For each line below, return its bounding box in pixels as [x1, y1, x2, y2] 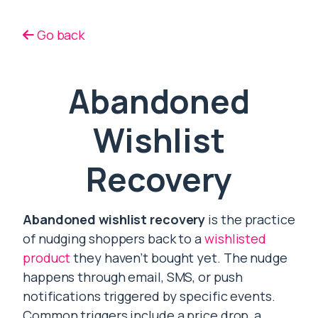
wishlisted [204, 230, 267, 247]
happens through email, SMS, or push [23, 268, 243, 285]
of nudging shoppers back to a [23, 230, 204, 247]
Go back [33, 26, 85, 43]
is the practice [205, 211, 295, 228]
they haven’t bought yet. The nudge [70, 249, 287, 266]
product [23, 249, 71, 266]
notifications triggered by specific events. [23, 287, 275, 305]
